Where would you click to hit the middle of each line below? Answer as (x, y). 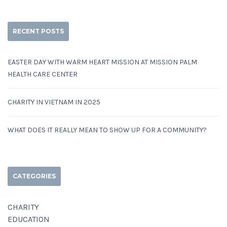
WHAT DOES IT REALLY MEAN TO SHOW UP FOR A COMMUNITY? (107, 130)
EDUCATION (29, 219)
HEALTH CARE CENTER (43, 74)
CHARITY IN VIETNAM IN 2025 (54, 102)
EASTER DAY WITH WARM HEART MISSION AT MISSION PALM (102, 62)
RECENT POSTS (38, 31)
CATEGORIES (34, 176)
